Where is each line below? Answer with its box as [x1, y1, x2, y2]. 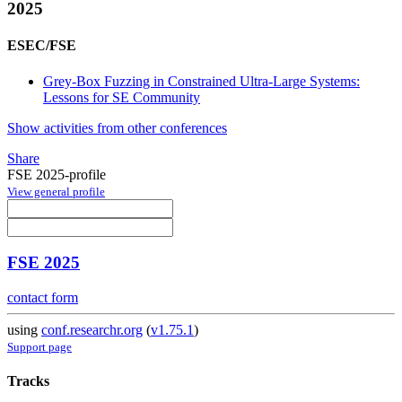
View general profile [7, 184, 105, 198]
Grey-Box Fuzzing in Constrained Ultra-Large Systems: [43, 73, 360, 89]
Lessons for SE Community [43, 89, 200, 105]
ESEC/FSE [7, 38, 76, 54]
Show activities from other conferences [7, 119, 227, 135]
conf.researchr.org [41, 322, 143, 338]
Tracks [7, 373, 49, 389]
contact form [7, 290, 78, 306]
